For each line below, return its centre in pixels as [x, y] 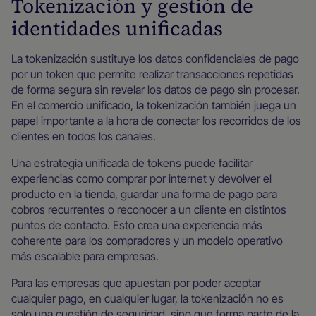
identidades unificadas [117, 28]
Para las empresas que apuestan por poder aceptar [136, 283]
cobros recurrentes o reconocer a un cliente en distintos [149, 209]
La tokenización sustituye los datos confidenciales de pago [155, 59]
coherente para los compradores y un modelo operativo [147, 241]
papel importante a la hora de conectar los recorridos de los [156, 121]
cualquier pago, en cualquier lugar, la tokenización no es [147, 298]
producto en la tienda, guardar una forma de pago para [144, 194]
